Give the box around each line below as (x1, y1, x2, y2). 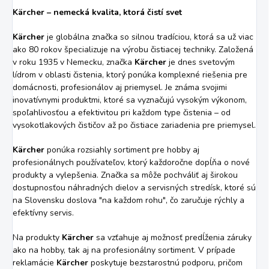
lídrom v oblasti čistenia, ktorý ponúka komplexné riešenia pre (13, 68, 247, 80)
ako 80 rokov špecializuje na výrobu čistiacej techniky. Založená (13, 43, 253, 55)
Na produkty (13, 231, 62, 243)
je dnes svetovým (166, 56, 235, 68)
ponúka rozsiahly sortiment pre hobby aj (44, 144, 199, 156)
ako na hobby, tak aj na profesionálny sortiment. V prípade (13, 244, 235, 256)
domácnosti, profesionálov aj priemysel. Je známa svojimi (13, 81, 227, 93)
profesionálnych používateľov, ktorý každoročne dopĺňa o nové (13, 156, 250, 168)
